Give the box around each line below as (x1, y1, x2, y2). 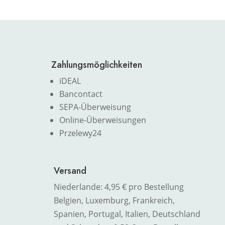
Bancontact (59, 88, 102, 99)
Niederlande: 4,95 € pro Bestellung (53, 181, 184, 192)
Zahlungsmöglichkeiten (51, 58, 142, 71)
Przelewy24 (59, 128, 101, 139)
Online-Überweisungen (59, 115, 146, 126)
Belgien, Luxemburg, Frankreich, (53, 195, 175, 206)
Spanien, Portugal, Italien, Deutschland (53, 208, 200, 219)
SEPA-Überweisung (59, 101, 131, 113)
